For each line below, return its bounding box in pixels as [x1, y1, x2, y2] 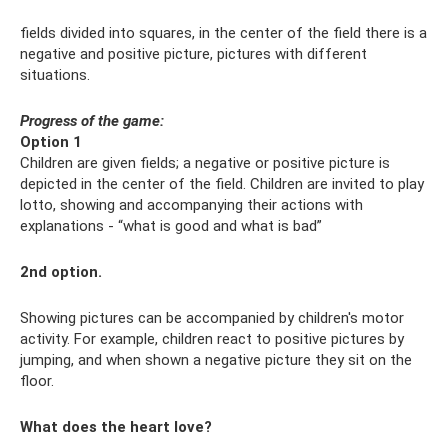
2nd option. [20, 263, 102, 282]
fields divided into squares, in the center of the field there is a [20, 24, 427, 43]
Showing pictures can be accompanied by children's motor [20, 309, 404, 328]
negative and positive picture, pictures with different [20, 45, 367, 64]
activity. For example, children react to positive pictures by [20, 330, 404, 349]
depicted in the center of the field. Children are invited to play [20, 175, 424, 194]
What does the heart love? [20, 418, 212, 437]
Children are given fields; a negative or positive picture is [20, 154, 390, 173]
